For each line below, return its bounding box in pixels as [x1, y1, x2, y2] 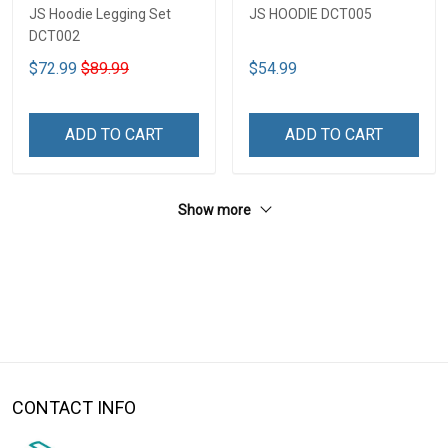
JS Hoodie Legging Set [29, 5, 171, 22]
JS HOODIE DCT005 [249, 5, 372, 22]
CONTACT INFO [12, 397, 136, 418]
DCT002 [29, 27, 80, 44]
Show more [178, 201, 254, 218]
